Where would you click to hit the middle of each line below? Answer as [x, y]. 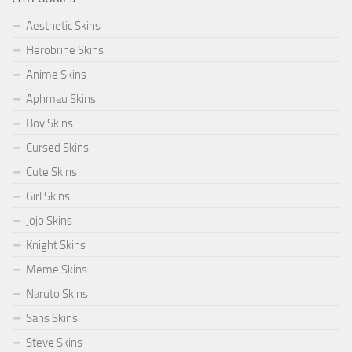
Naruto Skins [57, 294]
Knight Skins [56, 246]
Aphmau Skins [61, 99]
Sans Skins [52, 319]
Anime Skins [56, 75]
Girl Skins [48, 197]
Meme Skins [57, 270]
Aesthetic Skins [63, 26]
